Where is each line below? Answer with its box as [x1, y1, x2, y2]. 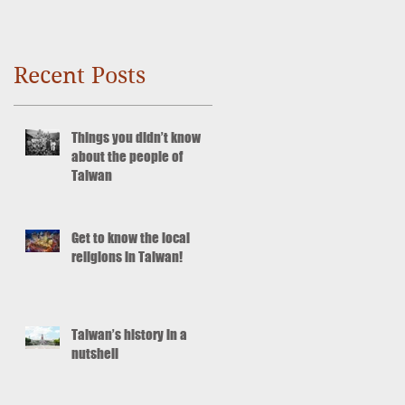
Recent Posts [14, 61, 146, 89]
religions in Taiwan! [71, 248, 183, 265]
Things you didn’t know [71, 128, 201, 146]
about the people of [71, 147, 183, 165]
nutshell [71, 344, 118, 362]
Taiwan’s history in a [71, 325, 187, 343]
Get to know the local [71, 229, 190, 246]
